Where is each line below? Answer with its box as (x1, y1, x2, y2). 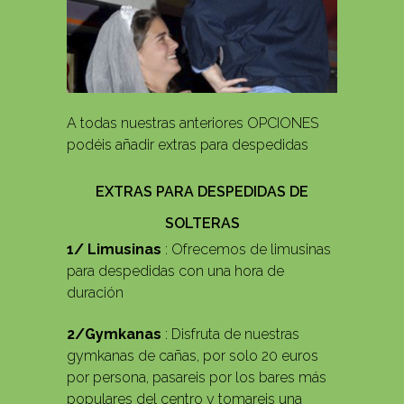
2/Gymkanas (67, 326, 161, 344)
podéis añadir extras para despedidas (67, 136, 308, 154)
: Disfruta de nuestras (161, 326, 299, 344)
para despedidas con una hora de (67, 262, 284, 280)
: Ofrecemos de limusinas (161, 241, 331, 259)
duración (67, 284, 127, 302)
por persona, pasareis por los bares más (67, 369, 326, 387)
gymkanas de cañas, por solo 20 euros (67, 347, 318, 365)
